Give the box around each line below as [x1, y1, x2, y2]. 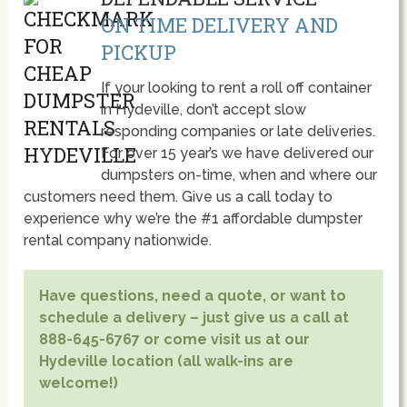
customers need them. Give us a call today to [24, 188, 333, 206]
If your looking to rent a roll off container [100, 79, 372, 97]
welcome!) [39, 374, 119, 392]
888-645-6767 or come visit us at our [39, 331, 311, 349]
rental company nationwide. [24, 232, 213, 250]
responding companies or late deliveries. [100, 123, 375, 141]
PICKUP [100, 39, 176, 66]
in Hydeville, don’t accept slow [100, 101, 306, 119]
